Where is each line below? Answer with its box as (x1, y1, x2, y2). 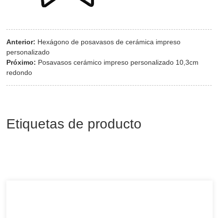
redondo (6, 69, 33, 77)
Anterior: (6, 38, 36, 46)
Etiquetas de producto (6, 116, 142, 132)
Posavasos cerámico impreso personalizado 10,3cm (38, 58, 199, 67)
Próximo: (6, 58, 36, 67)
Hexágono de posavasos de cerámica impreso (37, 38, 181, 46)
